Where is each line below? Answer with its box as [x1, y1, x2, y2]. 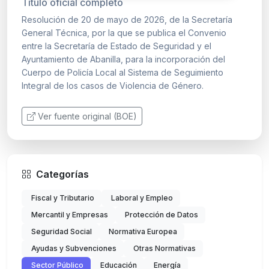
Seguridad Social [31, 226, 92, 236]
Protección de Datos [125, 210, 198, 219]
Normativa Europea [109, 226, 177, 236]
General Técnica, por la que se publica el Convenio [22, 27, 226, 38]
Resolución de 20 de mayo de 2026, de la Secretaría [22, 14, 232, 25]
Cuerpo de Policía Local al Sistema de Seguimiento [22, 67, 223, 77]
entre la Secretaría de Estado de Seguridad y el [22, 40, 211, 51]
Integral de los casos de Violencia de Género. [22, 80, 204, 91]
